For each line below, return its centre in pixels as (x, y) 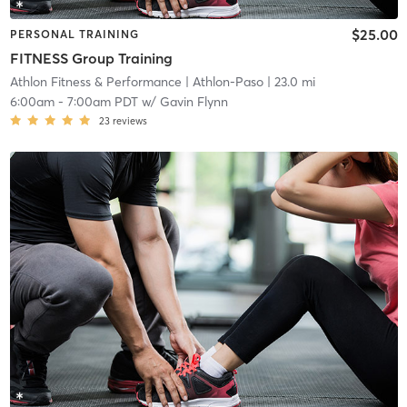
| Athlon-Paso (222, 81)
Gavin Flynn (194, 101)
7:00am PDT (102, 101)
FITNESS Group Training (91, 58)
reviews (129, 120)
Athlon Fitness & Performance (95, 81)
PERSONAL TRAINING (74, 35)
